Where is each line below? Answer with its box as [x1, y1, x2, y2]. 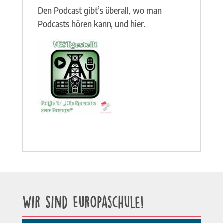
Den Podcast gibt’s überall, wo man [37, 5, 162, 16]
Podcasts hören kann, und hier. [37, 18, 146, 29]
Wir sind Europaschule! [22, 194, 144, 209]
